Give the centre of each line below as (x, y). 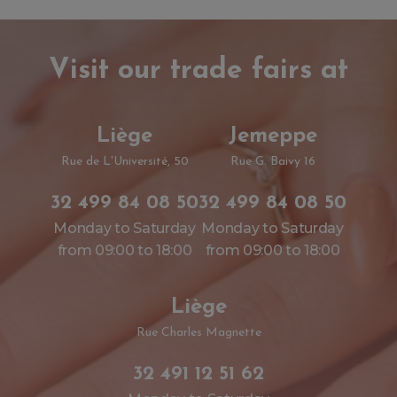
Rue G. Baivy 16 (272, 161)
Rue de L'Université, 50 (125, 161)
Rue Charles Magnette (198, 332)
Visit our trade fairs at (198, 70)
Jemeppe (272, 136)
